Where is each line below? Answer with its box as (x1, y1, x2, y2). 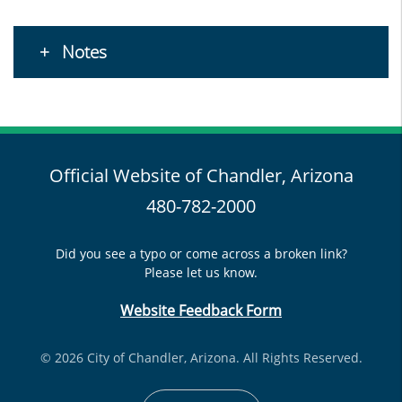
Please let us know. (144, 264, 258, 281)
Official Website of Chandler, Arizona (48, 163, 354, 188)
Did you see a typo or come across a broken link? (55, 245, 347, 262)
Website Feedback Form (120, 301, 282, 320)
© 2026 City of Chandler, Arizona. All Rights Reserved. (39, 349, 363, 366)
